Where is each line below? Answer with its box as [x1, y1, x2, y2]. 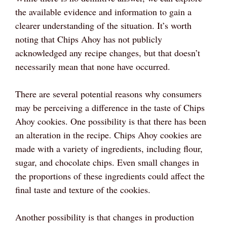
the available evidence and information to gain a [15, 5, 192, 18]
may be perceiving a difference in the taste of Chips [15, 101, 205, 113]
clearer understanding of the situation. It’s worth [15, 19, 192, 31]
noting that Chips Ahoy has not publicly [15, 32, 162, 45]
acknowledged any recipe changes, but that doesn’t [15, 46, 200, 59]
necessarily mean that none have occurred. [15, 60, 170, 72]
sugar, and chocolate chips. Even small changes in [15, 156, 199, 168]
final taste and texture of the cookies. [15, 183, 150, 196]
